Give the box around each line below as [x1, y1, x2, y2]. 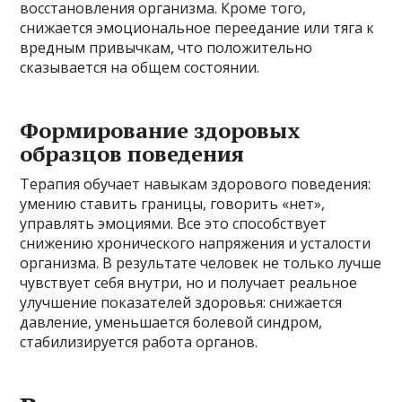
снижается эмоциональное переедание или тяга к [20, 17, 375, 38]
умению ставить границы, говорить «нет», [20, 193, 326, 214]
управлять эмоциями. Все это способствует [20, 213, 328, 233]
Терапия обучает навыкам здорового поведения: [20, 173, 371, 194]
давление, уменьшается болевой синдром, [20, 311, 323, 332]
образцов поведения [20, 138, 245, 168]
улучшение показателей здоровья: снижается [20, 292, 343, 312]
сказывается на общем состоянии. [20, 57, 260, 77]
